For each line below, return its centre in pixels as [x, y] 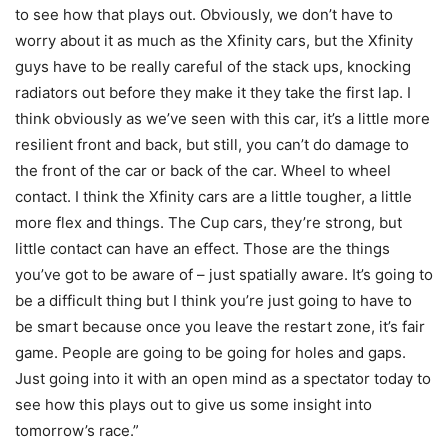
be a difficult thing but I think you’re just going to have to [213, 300]
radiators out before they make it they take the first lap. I [213, 92]
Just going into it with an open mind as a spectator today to [223, 378]
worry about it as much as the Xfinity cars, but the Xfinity [214, 40]
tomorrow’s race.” [77, 430]
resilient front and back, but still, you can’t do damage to [212, 144]
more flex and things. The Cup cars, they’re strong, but [208, 222]
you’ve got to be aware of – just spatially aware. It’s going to [224, 274]
